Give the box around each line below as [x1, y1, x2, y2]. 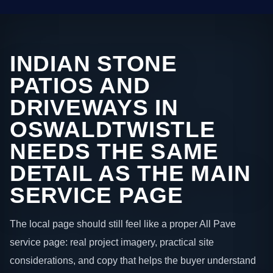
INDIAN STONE [10, 51, 177, 76]
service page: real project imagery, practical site [10, 236, 214, 248]
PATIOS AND [10, 73, 151, 98]
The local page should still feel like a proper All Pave [10, 218, 236, 230]
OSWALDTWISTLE [10, 116, 216, 142]
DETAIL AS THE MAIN [10, 160, 251, 186]
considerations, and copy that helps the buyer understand [10, 255, 256, 266]
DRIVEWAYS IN [10, 94, 179, 120]
